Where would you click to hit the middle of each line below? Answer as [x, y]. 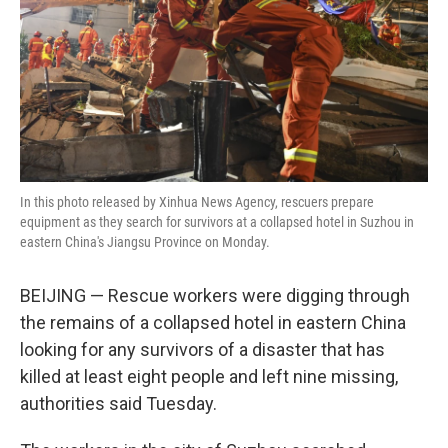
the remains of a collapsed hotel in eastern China [213, 322]
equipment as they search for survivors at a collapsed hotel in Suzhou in [217, 222]
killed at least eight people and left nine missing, [209, 376]
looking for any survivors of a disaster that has [202, 349]
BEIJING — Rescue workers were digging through [215, 295]
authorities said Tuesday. [118, 403]
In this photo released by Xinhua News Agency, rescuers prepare [197, 202]
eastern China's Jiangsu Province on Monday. [145, 242]
